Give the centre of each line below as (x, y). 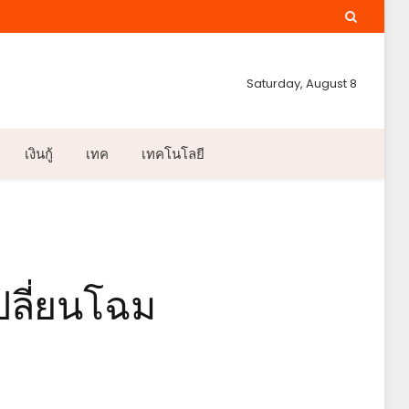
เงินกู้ (38, 153)
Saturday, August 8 (302, 83)
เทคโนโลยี (173, 153)
